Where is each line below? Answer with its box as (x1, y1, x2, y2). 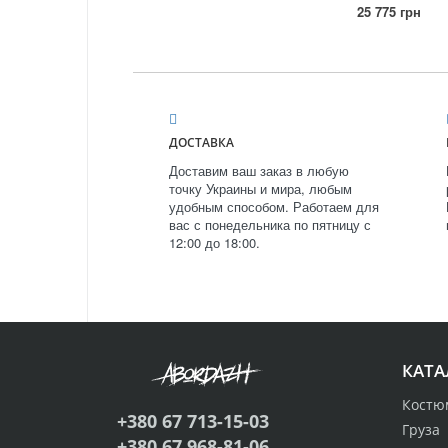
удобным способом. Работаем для (169, 197, 379, 217)
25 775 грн (357, 2, 422, 22)
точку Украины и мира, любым (169, 179, 352, 199)
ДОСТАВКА (169, 134, 234, 152)
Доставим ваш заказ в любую (169, 161, 349, 181)
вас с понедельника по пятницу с (169, 215, 371, 235)
